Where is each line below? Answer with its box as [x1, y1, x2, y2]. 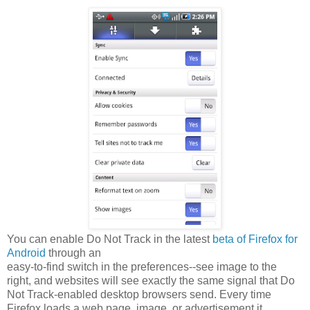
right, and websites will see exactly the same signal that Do [7, 274, 295, 286]
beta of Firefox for [212, 232, 298, 245]
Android [7, 246, 46, 259]
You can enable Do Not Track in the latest [7, 232, 212, 245]
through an [46, 246, 101, 259]
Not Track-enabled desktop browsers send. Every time [7, 288, 271, 300]
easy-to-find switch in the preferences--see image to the [7, 260, 277, 273]
